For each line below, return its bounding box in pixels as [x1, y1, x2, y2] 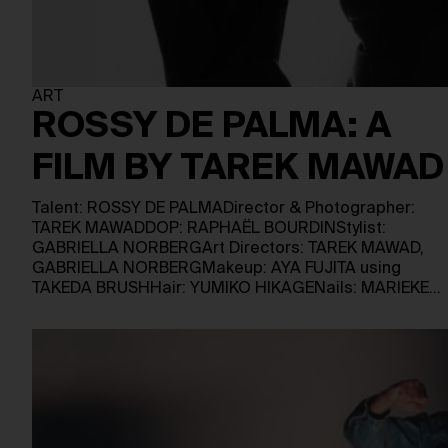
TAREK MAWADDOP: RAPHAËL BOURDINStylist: [32, 221, 386, 237]
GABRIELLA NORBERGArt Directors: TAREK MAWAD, [32, 241, 424, 257]
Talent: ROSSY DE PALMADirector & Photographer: [32, 201, 415, 217]
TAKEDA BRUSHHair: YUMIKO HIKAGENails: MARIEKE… [32, 281, 441, 297]
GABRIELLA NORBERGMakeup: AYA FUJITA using [32, 261, 401, 277]
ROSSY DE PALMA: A [32, 110, 391, 145]
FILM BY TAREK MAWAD [32, 152, 444, 187]
